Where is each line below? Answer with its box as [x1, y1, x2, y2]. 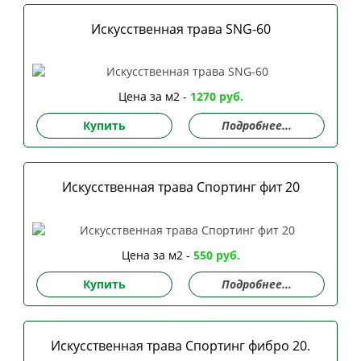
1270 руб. [189, 89, 243, 105]
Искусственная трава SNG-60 [90, 20, 271, 39]
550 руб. [193, 247, 240, 263]
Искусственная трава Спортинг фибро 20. [51, 336, 310, 355]
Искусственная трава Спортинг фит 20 [61, 178, 300, 197]
